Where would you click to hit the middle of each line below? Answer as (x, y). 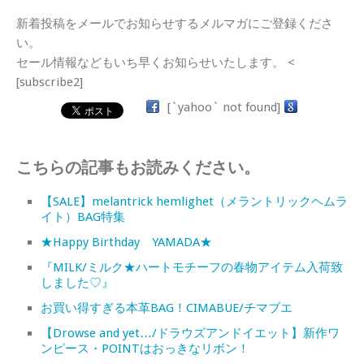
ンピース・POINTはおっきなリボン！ (145, 348)
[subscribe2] (50, 82)
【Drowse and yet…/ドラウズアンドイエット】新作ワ (190, 333)
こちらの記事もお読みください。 (138, 167)
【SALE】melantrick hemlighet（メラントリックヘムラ (194, 201)
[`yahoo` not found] (224, 107)
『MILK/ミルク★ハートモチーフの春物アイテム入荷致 (192, 267)
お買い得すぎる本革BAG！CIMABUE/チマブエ (167, 308)
